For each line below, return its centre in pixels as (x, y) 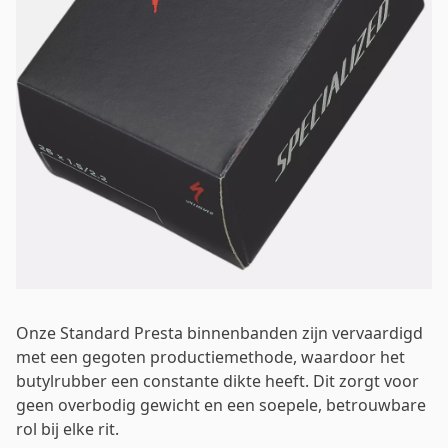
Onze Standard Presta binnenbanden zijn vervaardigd (219, 332)
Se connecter (224, 151)
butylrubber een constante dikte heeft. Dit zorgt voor (217, 380)
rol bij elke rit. (67, 428)
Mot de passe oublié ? (321, 219)
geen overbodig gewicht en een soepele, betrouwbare (221, 404)
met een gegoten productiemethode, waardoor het (210, 356)
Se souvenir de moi (143, 219)
